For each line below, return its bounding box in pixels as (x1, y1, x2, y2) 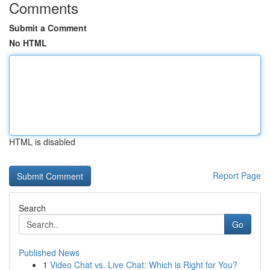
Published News (19, 246, 80, 259)
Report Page (213, 169, 261, 181)
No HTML (9, 37, 47, 49)
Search (19, 202, 46, 214)
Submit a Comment (9, 22, 87, 34)
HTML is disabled (9, 136, 75, 148)
